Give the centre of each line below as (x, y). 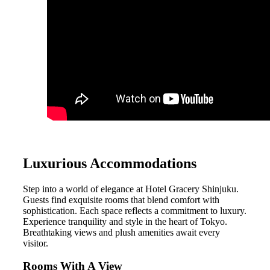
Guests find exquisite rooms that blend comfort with (121, 199)
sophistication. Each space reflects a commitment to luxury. (135, 210)
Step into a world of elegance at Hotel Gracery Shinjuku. (131, 189)
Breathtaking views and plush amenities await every (121, 232)
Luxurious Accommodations (110, 163)
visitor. (36, 243)
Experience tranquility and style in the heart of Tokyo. (125, 221)
